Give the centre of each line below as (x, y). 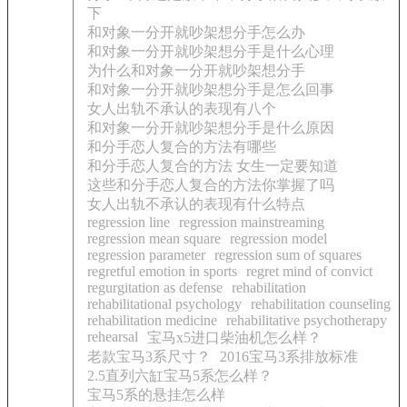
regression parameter (146, 255)
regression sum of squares (288, 255)
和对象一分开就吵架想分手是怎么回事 (211, 89)
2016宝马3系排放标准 (289, 357)
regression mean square (154, 238)
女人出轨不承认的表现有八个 (182, 109)
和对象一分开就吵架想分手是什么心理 (211, 51)
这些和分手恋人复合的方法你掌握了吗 (211, 185)
